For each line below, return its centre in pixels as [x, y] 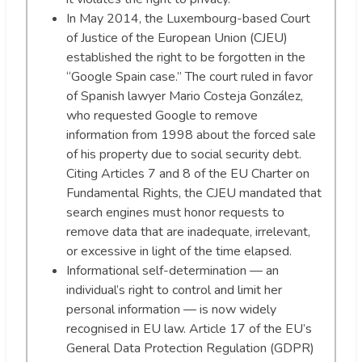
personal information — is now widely [171, 310]
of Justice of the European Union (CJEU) [177, 38]
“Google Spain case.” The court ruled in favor [189, 77]
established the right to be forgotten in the [186, 58]
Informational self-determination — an [173, 271]
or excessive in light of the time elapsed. [179, 252]
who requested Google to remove [162, 116]
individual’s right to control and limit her [174, 290]
